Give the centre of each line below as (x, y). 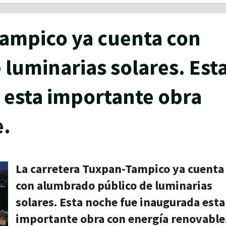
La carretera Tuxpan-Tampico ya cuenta (120, 169)
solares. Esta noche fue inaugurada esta (120, 202)
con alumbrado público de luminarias (114, 186)
